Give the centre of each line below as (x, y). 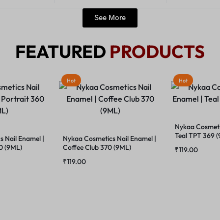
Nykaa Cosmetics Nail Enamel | (110, 138)
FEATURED (61, 51)
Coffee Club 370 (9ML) (97, 147)
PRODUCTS (157, 51)
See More (110, 18)
